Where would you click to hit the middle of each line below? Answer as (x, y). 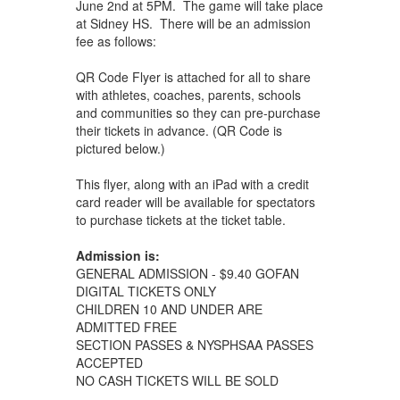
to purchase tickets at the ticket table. (180, 219)
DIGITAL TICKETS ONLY (147, 291)
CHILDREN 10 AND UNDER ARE (169, 308)
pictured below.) (120, 148)
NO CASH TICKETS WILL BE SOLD (177, 380)
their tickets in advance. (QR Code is (179, 130)
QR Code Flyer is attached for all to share (193, 76)
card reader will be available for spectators (195, 201)
